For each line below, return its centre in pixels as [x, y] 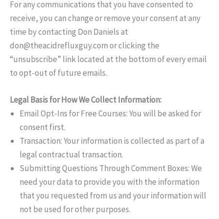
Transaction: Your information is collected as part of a [112, 141]
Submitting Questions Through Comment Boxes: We [111, 168]
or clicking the [134, 46]
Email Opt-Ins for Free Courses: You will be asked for [110, 114]
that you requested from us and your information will [113, 196]
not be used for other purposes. [75, 209]
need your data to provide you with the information [109, 182]
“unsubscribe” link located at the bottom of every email [108, 59]
